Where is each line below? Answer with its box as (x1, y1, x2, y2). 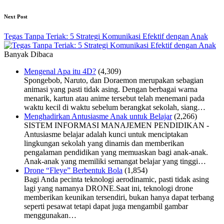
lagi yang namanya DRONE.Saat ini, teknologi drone (24, 183, 193, 192)
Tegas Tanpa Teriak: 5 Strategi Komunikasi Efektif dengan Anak (4, 31, 208, 40)
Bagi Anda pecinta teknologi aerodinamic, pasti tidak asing (24, 174, 209, 183)
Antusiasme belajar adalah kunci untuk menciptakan (24, 129, 188, 138)
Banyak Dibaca (4, 49, 53, 58)
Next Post (4, 13, 27, 19)
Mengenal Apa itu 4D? (24, 66, 96, 75)
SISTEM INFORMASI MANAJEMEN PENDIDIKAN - (24, 120, 209, 129)
